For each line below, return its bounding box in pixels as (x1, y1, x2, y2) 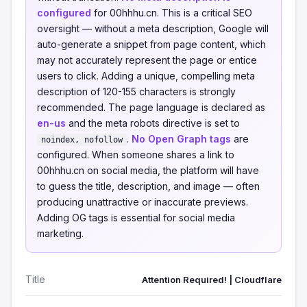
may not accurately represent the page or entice (37, 54, 257, 66)
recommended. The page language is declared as (37, 101, 265, 113)
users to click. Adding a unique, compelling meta (37, 70, 255, 82)
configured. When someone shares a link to (37, 149, 234, 160)
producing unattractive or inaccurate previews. (37, 196, 248, 208)
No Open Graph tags (132, 133, 231, 145)
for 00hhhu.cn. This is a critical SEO (91, 7, 252, 19)
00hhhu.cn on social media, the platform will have (37, 164, 259, 176)
